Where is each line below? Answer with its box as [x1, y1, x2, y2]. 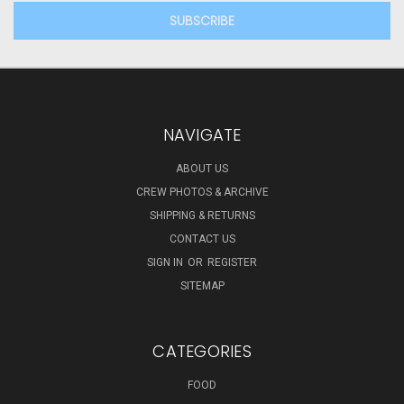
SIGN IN [147, 256, 186, 270]
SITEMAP [179, 280, 225, 293]
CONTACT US [169, 233, 235, 246]
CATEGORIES [152, 340, 252, 363]
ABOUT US [176, 162, 228, 176]
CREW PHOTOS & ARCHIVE [135, 186, 269, 199]
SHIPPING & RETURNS [149, 209, 255, 223]
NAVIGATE [162, 124, 242, 147]
